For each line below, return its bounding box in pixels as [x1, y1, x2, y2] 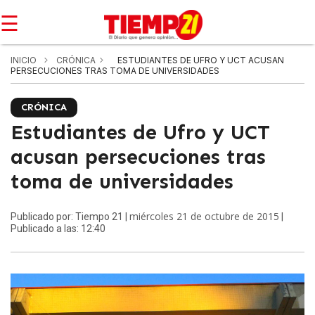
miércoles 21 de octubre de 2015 [129, 210, 279, 223]
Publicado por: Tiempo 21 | [11, 211, 129, 222]
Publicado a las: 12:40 [11, 223, 105, 234]
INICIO [11, 55, 37, 65]
